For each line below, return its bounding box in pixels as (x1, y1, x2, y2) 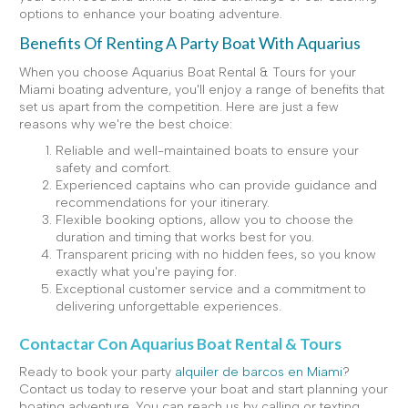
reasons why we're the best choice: (19, 117, 232, 132)
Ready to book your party (19, 364, 175, 380)
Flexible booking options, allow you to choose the (56, 212, 353, 228)
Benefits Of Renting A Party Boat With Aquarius (19, 33, 361, 53)
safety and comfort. (56, 160, 171, 176)
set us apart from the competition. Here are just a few (19, 99, 339, 115)
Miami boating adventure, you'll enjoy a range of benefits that (19, 82, 384, 97)
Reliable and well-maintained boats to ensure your (56, 143, 359, 158)
